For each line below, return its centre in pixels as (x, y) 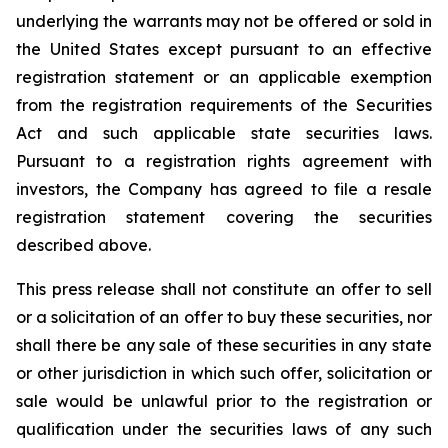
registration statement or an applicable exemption (224, 77)
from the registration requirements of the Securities (224, 105)
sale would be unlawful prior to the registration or (224, 401)
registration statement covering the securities (224, 217)
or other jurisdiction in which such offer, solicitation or (224, 373)
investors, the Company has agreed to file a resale (224, 189)
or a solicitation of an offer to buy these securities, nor (224, 317)
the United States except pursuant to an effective (224, 49)
